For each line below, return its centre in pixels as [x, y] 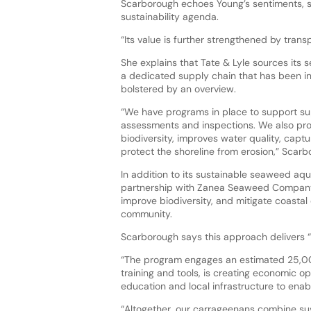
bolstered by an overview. [178, 89]
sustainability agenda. [169, 17]
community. [146, 214]
